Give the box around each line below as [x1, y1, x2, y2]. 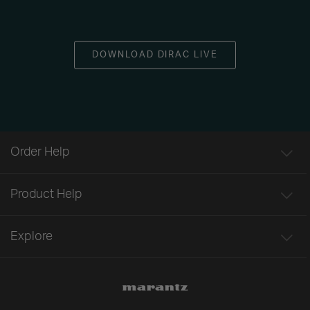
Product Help [10, 188, 82, 201]
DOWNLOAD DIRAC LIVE [91, 50, 219, 60]
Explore [10, 230, 53, 243]
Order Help [10, 145, 70, 158]
